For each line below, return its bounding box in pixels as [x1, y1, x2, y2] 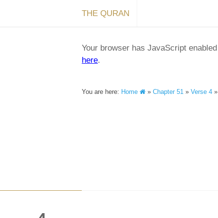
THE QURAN [82, 9, 129, 18]
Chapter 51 [153, 88, 183, 95]
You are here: [82, 88, 121, 95]
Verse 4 [191, 88, 212, 95]
